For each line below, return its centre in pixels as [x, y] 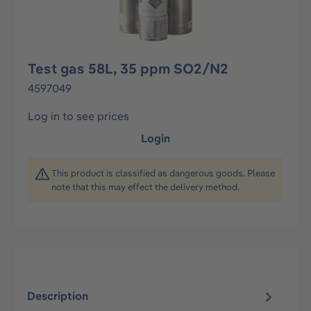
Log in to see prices [78, 116]
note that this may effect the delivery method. [145, 187]
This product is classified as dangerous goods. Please [163, 173]
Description [58, 296]
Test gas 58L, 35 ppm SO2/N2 [128, 68]
